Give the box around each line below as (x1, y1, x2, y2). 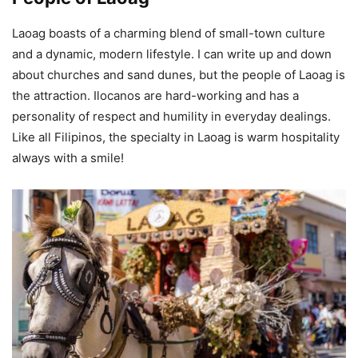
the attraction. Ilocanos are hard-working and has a (12, 87, 299, 103)
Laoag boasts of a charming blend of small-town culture (12, 25, 325, 41)
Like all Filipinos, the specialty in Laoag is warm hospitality (12, 129, 340, 145)
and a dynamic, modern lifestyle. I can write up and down (12, 46, 332, 62)
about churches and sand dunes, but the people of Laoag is (12, 66, 345, 82)
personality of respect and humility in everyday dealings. (12, 108, 331, 124)
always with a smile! (12, 149, 124, 165)
